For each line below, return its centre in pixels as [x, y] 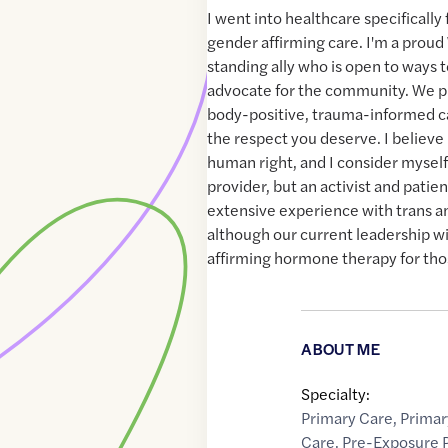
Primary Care [347, 418]
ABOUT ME [340, 349]
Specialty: [336, 394]
